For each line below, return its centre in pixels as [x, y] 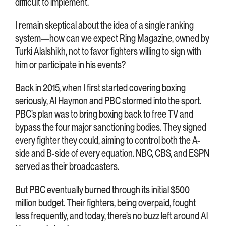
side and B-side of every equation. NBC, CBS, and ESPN [112, 153]
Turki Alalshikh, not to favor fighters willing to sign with [108, 51]
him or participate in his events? [70, 64]
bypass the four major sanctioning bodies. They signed [111, 127]
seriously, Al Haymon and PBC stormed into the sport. [108, 101]
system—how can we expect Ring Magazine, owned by [112, 38]
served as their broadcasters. [67, 166]
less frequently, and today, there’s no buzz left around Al [111, 216]
